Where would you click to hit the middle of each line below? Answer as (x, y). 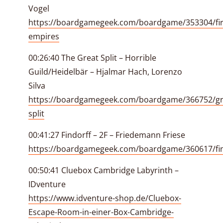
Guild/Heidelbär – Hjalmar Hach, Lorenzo (105, 72)
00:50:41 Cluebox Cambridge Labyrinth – (104, 170)
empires (44, 36)
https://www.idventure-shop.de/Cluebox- (105, 198)
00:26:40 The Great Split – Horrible (92, 58)
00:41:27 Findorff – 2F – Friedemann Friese (107, 135)
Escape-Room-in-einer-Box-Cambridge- (101, 212)
